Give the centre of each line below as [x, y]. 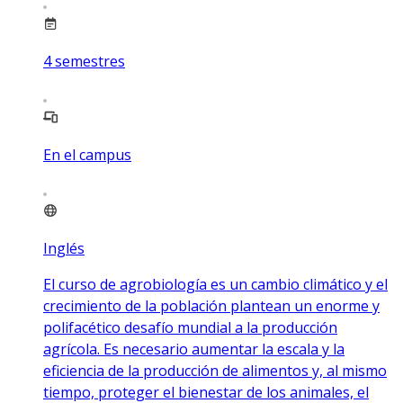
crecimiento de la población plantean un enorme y [211, 305]
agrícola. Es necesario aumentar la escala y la [194, 349]
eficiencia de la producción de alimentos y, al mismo [215, 370]
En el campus [87, 154]
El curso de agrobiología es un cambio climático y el [215, 284]
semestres [90, 61]
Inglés [64, 248]
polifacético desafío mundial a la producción [190, 327]
